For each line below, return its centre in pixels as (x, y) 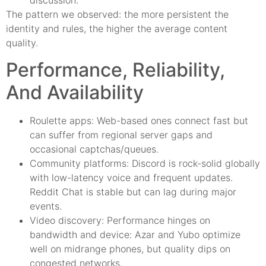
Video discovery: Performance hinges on (120, 220)
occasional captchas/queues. (94, 149)
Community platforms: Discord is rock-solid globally (145, 163)
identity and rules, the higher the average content (117, 29)
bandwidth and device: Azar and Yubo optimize (135, 234)
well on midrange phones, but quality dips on (130, 248)
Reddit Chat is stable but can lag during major (133, 191)
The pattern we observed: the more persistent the (117, 15)
